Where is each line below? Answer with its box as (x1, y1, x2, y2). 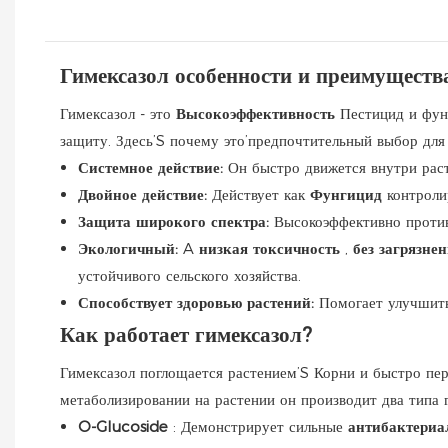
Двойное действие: (78, 184, 212, 204)
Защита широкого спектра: (78, 211, 274, 231)
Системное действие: (78, 157, 228, 177)
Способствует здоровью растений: (78, 292, 319, 312)
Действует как (212, 184, 310, 204)
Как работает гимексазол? (60, 321, 312, 347)
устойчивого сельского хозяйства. (78, 265, 301, 285)
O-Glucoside (78, 416, 173, 436)
